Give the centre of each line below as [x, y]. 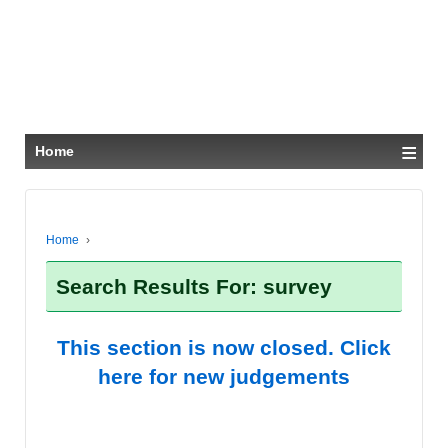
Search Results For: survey [194, 286]
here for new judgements [224, 376]
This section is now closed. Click [224, 347]
